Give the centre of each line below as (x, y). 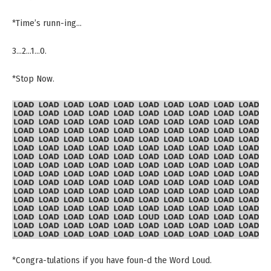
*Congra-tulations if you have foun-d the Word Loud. (112, 260)
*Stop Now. (33, 78)
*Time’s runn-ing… (47, 23)
